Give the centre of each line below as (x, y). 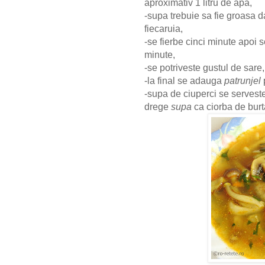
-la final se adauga (184, 81)
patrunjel (243, 81)
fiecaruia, (164, 29)
